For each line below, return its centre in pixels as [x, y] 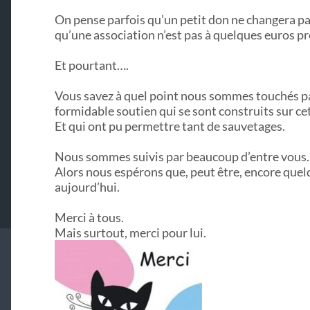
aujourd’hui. [87, 187]
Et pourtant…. [91, 65]
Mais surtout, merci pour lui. [130, 233]
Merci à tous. [89, 218]
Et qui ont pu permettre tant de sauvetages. [170, 126]
